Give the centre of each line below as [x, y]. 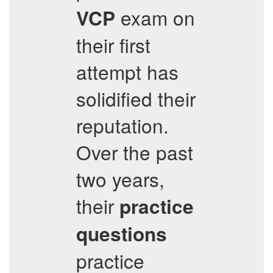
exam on [155, 17]
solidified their [136, 98]
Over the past [135, 152]
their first [113, 45]
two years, [120, 179]
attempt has [127, 72]
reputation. [122, 125]
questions [122, 234]
